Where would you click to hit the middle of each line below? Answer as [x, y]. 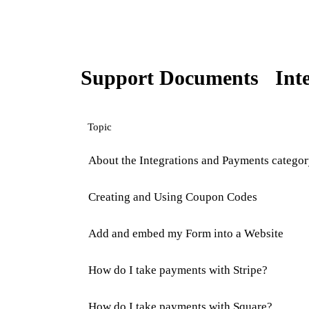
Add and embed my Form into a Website [186, 234]
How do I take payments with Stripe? [178, 270]
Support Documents [170, 77]
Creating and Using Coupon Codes [173, 197]
